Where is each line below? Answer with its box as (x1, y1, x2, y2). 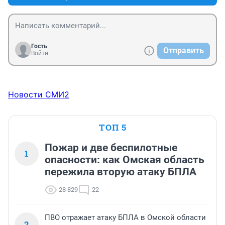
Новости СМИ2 (8, 89, 69, 100)
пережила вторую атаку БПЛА (45, 166, 196, 178)
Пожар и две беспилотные (45, 142, 177, 154)
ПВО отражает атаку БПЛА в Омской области (45, 213, 206, 222)
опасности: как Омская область (45, 154, 204, 166)
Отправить (163, 46, 204, 56)
